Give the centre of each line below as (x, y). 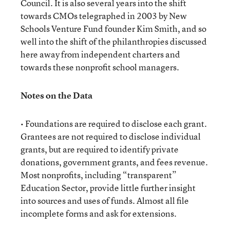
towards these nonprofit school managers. (100, 67)
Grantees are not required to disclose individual (111, 136)
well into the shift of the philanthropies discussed (114, 41)
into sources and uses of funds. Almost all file (105, 200)
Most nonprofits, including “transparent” (99, 175)
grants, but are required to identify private (100, 149)
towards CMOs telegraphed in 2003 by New (104, 16)
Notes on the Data (56, 95)
